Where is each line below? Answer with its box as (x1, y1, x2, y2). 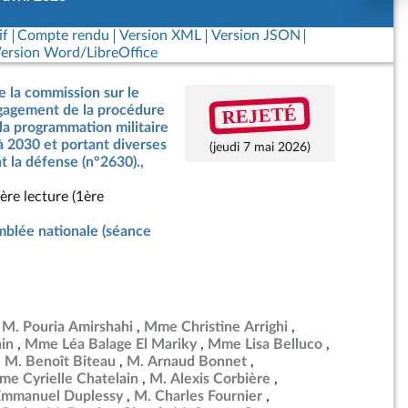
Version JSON (210, 28, 301, 43)
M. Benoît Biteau (5, 354, 116, 369)
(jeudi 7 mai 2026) (209, 140, 311, 154)
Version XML (118, 28, 201, 43)
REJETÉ (221, 102, 298, 128)
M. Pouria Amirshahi (2, 320, 133, 334)
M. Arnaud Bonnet (127, 354, 247, 369)
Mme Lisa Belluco (208, 337, 322, 352)
